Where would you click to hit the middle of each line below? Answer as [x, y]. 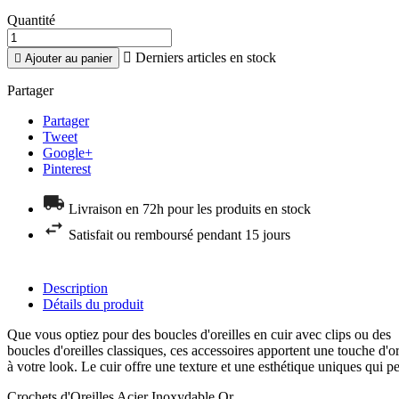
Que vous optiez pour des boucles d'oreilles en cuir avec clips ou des [199, 335]
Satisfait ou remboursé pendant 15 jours [179, 235]
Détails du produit [93, 305]
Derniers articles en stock [204, 58]
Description [75, 289]
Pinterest [67, 169]
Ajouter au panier [69, 59]
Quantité [31, 20]
